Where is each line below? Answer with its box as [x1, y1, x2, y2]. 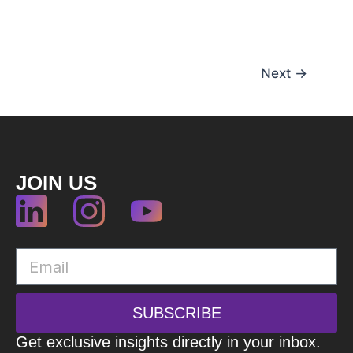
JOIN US [16, 171, 97, 195]
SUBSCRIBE [132, 304, 221, 321]
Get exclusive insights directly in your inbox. [16, 333, 321, 351]
